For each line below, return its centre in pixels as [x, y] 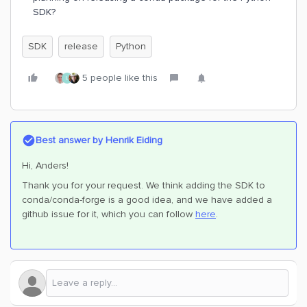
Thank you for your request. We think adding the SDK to [144, 185]
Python [131, 46]
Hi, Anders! [45, 165]
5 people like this [120, 78]
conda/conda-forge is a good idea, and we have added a [147, 200]
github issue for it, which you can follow [109, 214]
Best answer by [69, 140]
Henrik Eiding [133, 140]
